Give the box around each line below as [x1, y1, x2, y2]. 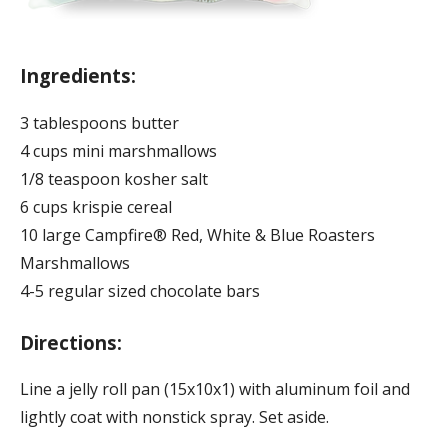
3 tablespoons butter [20, 111, 179, 134]
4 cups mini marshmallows [20, 139, 217, 162]
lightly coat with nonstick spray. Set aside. [20, 406, 329, 429]
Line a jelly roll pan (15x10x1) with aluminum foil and [20, 378, 410, 401]
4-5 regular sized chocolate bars [20, 279, 260, 302]
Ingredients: [20, 62, 136, 88]
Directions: [20, 329, 122, 355]
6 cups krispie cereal [20, 195, 172, 218]
